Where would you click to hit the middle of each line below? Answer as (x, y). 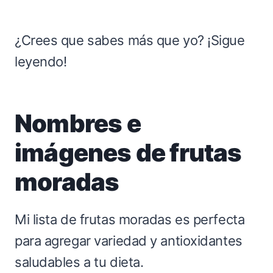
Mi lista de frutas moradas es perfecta (130, 219)
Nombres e (78, 123)
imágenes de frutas (128, 152)
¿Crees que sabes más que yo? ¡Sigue (130, 40)
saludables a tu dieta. (79, 262)
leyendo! (41, 61)
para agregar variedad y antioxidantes (129, 240)
